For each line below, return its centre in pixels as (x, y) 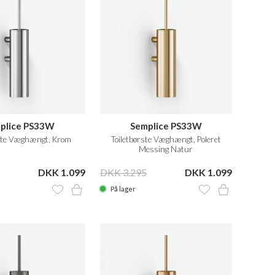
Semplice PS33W (166, 126)
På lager (122, 188)
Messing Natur (166, 149)
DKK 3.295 (123, 172)
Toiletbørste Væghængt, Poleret (166, 139)
